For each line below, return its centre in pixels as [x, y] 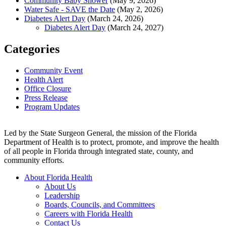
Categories [32, 49]
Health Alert [44, 80]
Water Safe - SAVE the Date [70, 10]
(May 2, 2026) [140, 10]
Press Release [46, 98]
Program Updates [52, 107]
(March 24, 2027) [135, 28]
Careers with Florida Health [89, 214]
